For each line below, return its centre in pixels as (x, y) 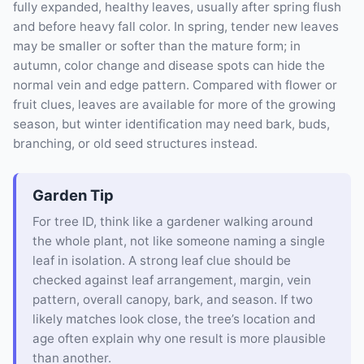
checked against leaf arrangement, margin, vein (172, 280)
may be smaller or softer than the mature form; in (157, 45)
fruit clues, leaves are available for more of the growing (174, 104)
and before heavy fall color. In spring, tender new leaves (176, 26)
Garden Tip (73, 195)
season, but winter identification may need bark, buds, (171, 123)
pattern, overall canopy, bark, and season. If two (173, 300)
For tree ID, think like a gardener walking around (173, 222)
